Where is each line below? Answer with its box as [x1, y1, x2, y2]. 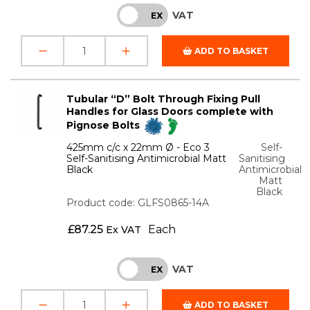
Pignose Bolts [66, 119, 143, 132]
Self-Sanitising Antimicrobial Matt [66, 152, 227, 165]
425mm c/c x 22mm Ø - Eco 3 [66, 141, 210, 154]
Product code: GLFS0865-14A [66, 197, 210, 210]
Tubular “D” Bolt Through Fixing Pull [66, 93, 261, 106]
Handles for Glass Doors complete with [66, 105, 274, 118]
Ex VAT [105, 224, 141, 237]
